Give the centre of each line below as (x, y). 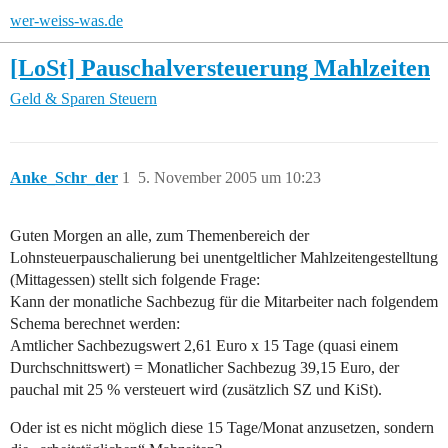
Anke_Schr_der (64, 178)
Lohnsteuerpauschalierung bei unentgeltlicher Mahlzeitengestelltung (224, 258)
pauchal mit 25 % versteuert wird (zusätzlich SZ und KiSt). (196, 390)
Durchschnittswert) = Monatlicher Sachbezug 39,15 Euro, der (204, 368)
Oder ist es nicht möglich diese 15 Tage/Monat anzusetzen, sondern (222, 428)
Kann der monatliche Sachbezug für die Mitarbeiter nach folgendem (224, 302)
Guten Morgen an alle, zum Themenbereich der (159, 236)
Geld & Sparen (57, 99)
